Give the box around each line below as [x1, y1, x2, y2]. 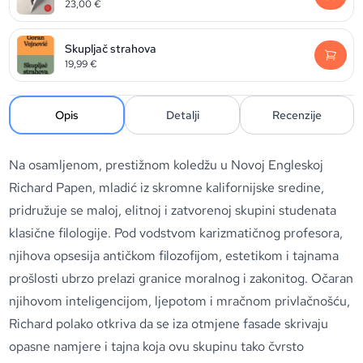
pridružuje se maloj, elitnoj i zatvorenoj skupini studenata [9, 202, 337, 219]
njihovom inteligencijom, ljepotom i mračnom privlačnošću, [9, 293, 351, 310]
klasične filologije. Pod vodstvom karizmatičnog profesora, [9, 224, 344, 241]
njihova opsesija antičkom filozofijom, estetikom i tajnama [9, 247, 340, 264]
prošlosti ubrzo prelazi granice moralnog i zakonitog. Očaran [9, 270, 354, 287]
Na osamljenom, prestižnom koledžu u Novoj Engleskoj [9, 156, 324, 173]
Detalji [165, 108, 199, 122]
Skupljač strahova [65, 41, 157, 56]
